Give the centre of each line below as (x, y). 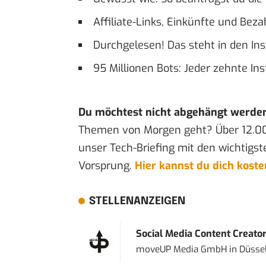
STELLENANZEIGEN (137, 201)
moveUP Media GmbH (181, 249)
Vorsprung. (107, 165)
